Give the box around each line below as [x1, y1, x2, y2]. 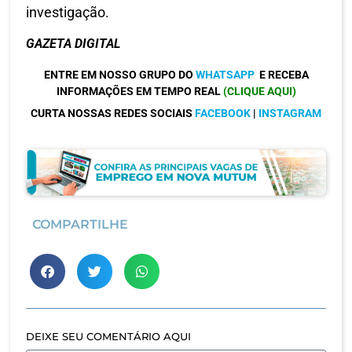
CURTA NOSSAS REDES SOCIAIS [31, 107, 195, 120]
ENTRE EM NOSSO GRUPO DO [43, 68, 196, 82]
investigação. [26, 4, 112, 21]
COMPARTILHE [32, 216, 128, 232]
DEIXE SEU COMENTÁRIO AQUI [26, 329, 191, 343]
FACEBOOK [195, 107, 251, 120]
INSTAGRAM [258, 107, 321, 120]
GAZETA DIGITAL [26, 35, 120, 51]
